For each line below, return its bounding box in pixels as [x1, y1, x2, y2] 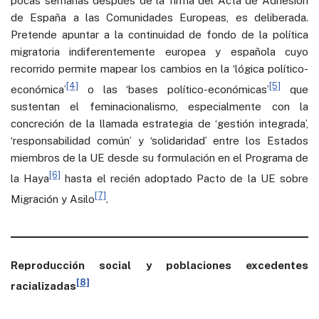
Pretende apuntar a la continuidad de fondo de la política [11, 28, 308, 41]
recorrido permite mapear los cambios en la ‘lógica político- [11, 62, 308, 75]
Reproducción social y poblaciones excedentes [11, 258, 308, 271]
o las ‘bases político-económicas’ [78, 83, 270, 95]
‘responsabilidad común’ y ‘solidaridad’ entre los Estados [11, 134, 308, 147]
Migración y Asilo [11, 192, 95, 205]
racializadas [11, 279, 76, 292]
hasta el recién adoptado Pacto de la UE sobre [61, 172, 309, 184]
